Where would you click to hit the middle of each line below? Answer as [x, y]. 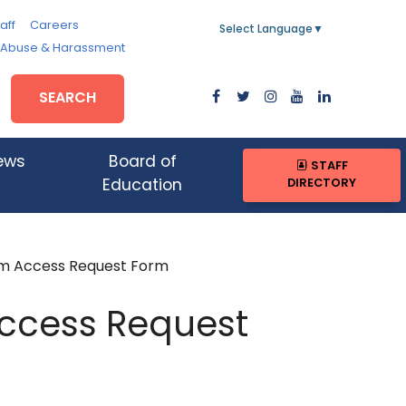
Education [143, 187]
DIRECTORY [322, 184]
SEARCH [68, 98]
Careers [54, 26]
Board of [142, 163]
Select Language [266, 30]
